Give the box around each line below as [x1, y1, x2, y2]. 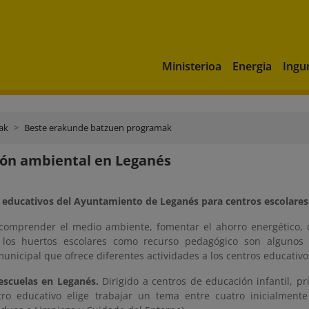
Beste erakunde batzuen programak [24, 121, 172, 134]
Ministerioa [162, 58, 221, 74]
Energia [232, 58, 272, 74]
